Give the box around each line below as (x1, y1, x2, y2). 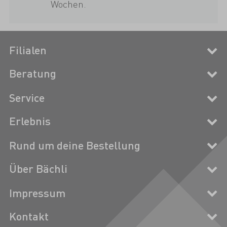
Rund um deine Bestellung (9, 138, 140, 152)
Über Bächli (9, 162, 67, 176)
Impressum (9, 185, 65, 200)
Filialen (9, 43, 47, 57)
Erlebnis (9, 114, 51, 128)
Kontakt (9, 209, 49, 223)
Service (9, 91, 45, 104)
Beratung (9, 66, 56, 81)
